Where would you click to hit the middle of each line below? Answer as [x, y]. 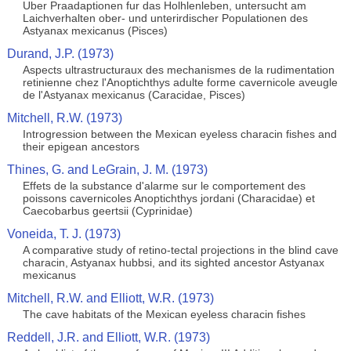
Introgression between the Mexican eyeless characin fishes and [179, 134]
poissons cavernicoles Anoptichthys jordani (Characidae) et [168, 198]
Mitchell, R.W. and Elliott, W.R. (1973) [110, 298]
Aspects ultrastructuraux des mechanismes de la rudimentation [178, 70]
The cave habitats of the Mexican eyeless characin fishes [164, 314]
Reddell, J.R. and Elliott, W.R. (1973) [108, 337]
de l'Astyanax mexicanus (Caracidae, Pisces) [134, 95]
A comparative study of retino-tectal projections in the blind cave [180, 250]
